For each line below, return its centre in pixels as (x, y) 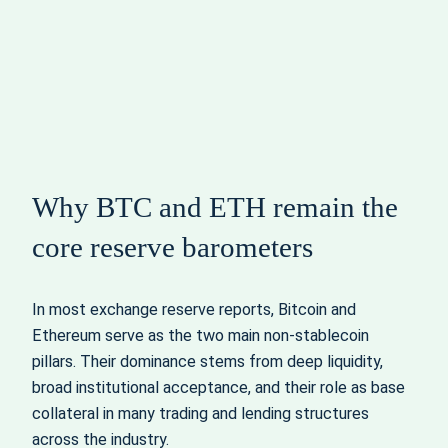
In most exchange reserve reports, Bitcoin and (194, 309)
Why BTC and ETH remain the (215, 207)
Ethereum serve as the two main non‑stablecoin (200, 335)
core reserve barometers (172, 247)
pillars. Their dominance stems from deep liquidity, (207, 361)
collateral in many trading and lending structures (200, 413)
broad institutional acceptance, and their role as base (218, 387)
